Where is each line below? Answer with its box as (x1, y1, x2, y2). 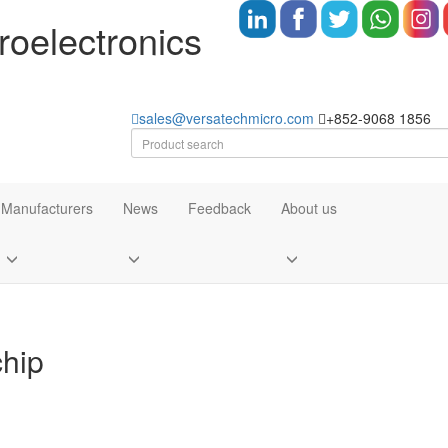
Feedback (188, 198, 251, 218)
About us (281, 198, 337, 218)
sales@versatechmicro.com (138, 108, 314, 128)
